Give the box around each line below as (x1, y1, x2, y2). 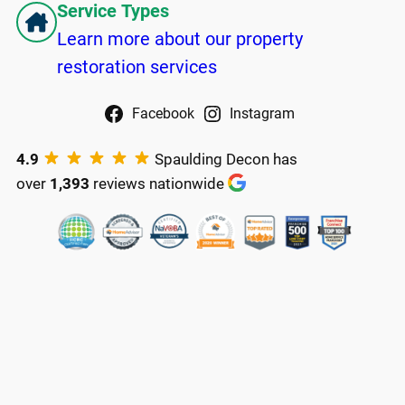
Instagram (230, 105, 296, 122)
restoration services (57, 55, 217, 78)
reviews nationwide (89, 174, 228, 193)
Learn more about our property (57, 27, 303, 50)
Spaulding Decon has (151, 149, 297, 168)
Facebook (131, 105, 194, 122)
